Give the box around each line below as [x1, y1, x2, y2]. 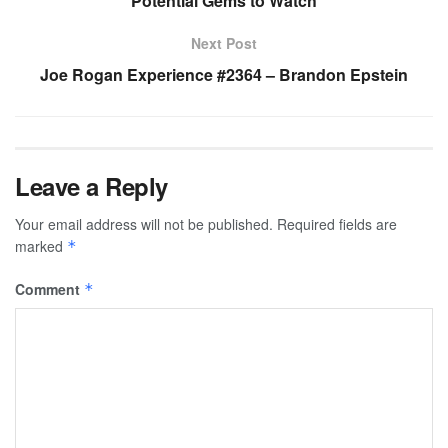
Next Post [191, 32, 257, 53]
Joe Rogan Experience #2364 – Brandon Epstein [40, 62, 408, 86]
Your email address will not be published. [15, 213, 273, 234]
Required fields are [277, 213, 397, 234]
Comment [15, 278, 84, 299]
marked [15, 235, 67, 256]
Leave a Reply [15, 168, 168, 203]
